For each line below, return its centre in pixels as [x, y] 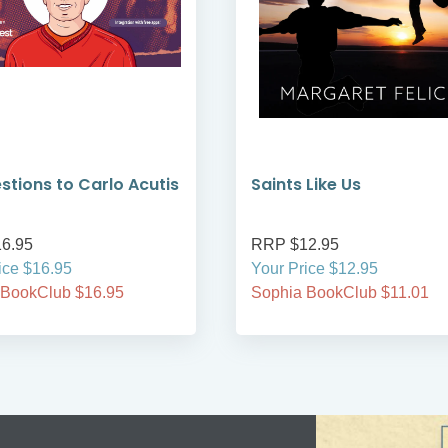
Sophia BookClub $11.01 [340, 293]
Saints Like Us [306, 185]
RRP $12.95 [295, 245]
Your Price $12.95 [314, 269]
